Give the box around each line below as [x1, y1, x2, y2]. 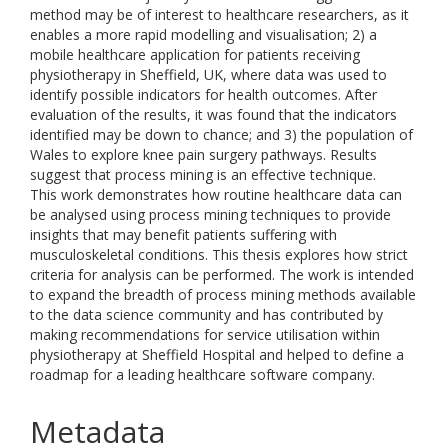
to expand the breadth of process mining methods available [30, 285, 416, 304]
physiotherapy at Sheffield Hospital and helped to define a [30, 345, 404, 364]
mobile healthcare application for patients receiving [30, 45, 360, 64]
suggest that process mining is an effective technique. [30, 165, 376, 184]
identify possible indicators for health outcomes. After [30, 85, 377, 104]
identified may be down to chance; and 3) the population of [30, 125, 413, 144]
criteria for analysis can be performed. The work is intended [30, 265, 414, 284]
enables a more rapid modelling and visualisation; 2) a [30, 25, 377, 44]
